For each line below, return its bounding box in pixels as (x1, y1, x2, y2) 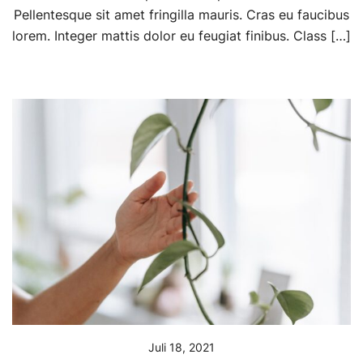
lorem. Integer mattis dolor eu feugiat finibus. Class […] (12, 28, 351, 45)
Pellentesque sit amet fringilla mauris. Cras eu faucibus (14, 6, 349, 23)
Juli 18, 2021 (148, 340, 215, 354)
